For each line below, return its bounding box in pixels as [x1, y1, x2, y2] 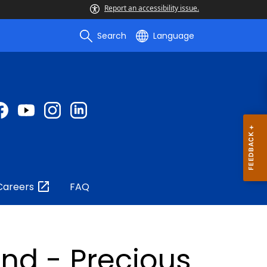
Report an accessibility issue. [104, 3, 199, 13]
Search [97, 30, 126, 42]
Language [153, 30, 194, 42]
